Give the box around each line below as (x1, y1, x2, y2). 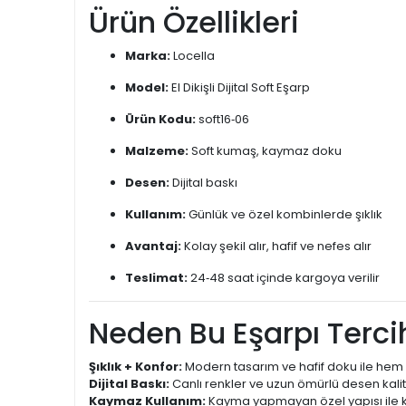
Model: (125, 79, 169, 96)
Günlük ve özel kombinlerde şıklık (186, 206, 382, 223)
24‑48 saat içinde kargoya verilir (188, 269, 380, 286)
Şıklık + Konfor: (89, 358, 182, 375)
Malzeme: (125, 142, 188, 159)
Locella (170, 47, 215, 64)
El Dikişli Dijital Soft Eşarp (169, 79, 310, 96)
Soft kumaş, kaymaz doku (188, 142, 342, 159)
